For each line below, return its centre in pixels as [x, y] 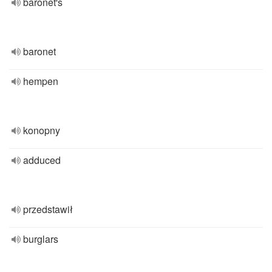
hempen [41, 81]
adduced [42, 160]
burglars [41, 239]
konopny [42, 130]
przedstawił [48, 209]
